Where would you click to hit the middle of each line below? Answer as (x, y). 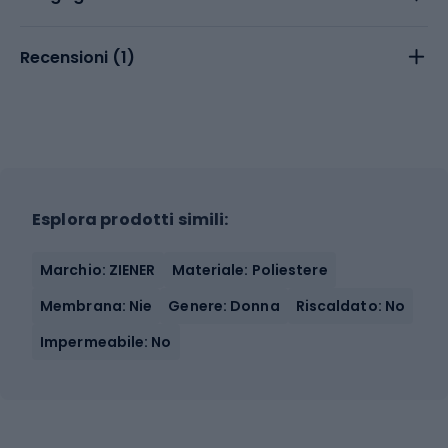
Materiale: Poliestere (249, 269)
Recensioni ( (70, 57)
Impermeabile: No (106, 341)
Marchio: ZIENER (98, 269)
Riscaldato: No (350, 305)
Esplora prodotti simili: (130, 219)
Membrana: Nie (96, 305)
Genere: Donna (224, 305)
